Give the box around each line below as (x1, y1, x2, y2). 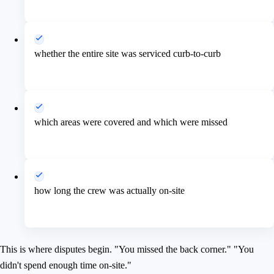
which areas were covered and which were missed (34, 117, 228, 128)
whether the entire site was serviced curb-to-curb (34, 48, 221, 59)
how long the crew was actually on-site (34, 185, 185, 196)
